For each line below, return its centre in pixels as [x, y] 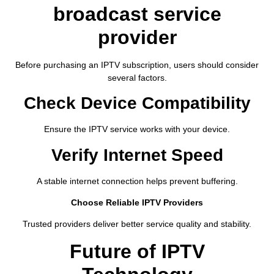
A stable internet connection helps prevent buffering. [137, 181]
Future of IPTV [137, 251]
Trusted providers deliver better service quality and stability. [137, 224]
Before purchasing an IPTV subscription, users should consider [137, 65]
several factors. [137, 77]
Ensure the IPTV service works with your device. [137, 129]
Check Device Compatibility [137, 103]
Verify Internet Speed [137, 155]
